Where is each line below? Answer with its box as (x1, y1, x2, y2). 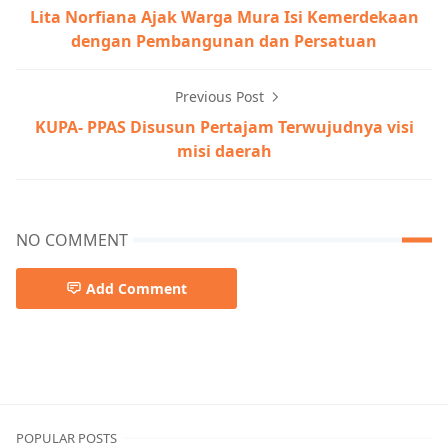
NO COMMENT (16, 228, 128, 251)
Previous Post (174, 86, 268, 106)
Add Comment (86, 278, 187, 298)
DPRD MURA (15, 356, 110, 379)
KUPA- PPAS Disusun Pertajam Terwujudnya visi (34, 115, 414, 138)
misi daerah (176, 139, 272, 162)
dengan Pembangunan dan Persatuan (71, 29, 377, 52)
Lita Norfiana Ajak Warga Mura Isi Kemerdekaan (29, 5, 419, 28)
